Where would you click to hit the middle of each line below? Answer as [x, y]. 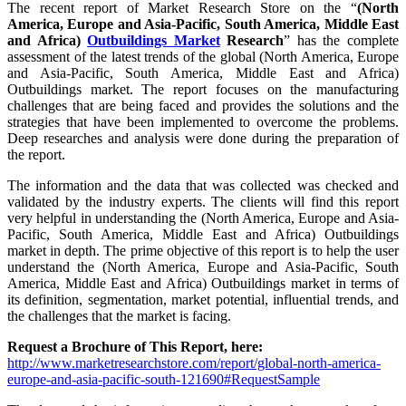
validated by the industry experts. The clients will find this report [203, 201]
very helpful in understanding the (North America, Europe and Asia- [203, 217]
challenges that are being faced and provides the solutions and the [203, 105]
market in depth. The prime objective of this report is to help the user [203, 250]
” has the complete [342, 40]
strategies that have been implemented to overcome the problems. [203, 121]
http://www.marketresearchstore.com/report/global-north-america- [194, 362]
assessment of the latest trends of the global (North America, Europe [203, 56]
